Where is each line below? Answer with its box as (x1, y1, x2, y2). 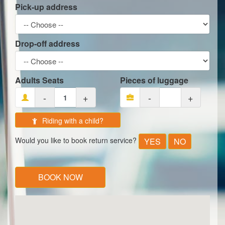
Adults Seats (15, 74, 64, 86)
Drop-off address (15, 38, 80, 49)
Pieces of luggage (120, 74, 188, 86)
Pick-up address (15, 1, 77, 13)
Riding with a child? (40, 116, 103, 126)
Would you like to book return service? (15, 135, 139, 146)
